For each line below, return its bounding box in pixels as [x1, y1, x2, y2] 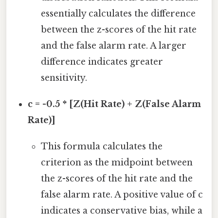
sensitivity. [40, 73, 87, 84]
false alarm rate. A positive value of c [40, 189, 203, 200]
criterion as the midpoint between [40, 157, 193, 168]
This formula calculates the [40, 141, 163, 152]
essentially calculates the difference [40, 8, 196, 19]
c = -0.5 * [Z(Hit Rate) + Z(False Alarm [28, 99, 201, 110]
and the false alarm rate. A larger [40, 40, 186, 52]
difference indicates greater [40, 56, 163, 68]
